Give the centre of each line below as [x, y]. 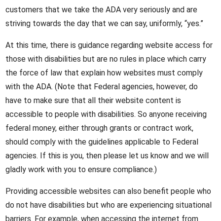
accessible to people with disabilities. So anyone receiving [106, 114]
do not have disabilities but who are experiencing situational [109, 205]
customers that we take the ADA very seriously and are [102, 10]
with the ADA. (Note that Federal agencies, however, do [102, 87]
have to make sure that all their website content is [93, 100]
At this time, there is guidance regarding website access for [109, 45]
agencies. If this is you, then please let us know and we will [107, 156]
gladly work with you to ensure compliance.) [81, 169]
